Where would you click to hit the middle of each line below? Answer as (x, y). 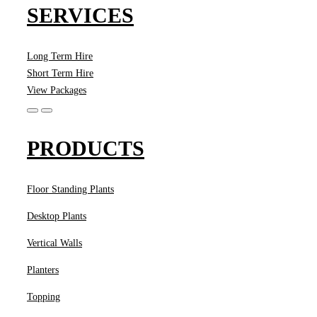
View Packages (57, 91)
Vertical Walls (54, 243)
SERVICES (80, 16)
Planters (43, 270)
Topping (44, 296)
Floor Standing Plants (70, 189)
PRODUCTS (86, 148)
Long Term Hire (60, 57)
